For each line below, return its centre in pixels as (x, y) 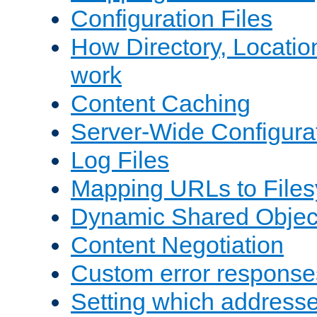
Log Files (120, 160)
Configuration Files (172, 19)
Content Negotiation (177, 245)
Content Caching (161, 104)
